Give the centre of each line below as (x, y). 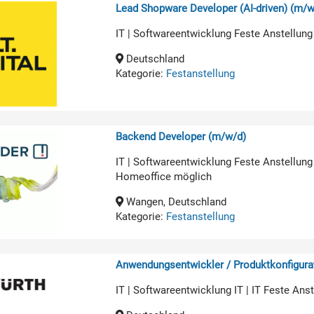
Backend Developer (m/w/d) (181, 136)
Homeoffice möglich (164, 176)
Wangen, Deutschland (175, 202)
